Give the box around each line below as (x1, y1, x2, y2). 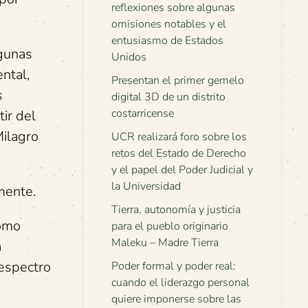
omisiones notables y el (111, 16, 226, 32)
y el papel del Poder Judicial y (111, 162, 253, 177)
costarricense (111, 106, 174, 121)
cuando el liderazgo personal (111, 275, 250, 290)
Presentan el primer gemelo (111, 73, 244, 88)
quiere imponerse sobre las (111, 291, 241, 307)
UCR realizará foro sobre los (111, 129, 247, 144)
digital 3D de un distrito (111, 89, 225, 104)
